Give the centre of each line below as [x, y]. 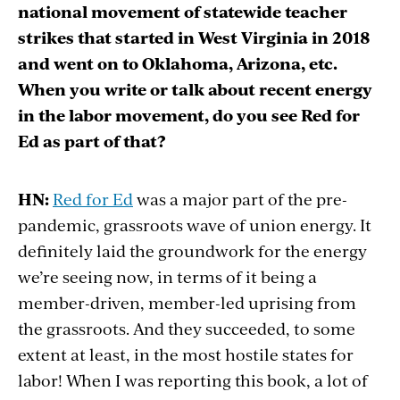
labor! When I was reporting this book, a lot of [193, 380]
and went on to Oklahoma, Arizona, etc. [178, 63]
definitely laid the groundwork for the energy [192, 251]
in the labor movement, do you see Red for [189, 115]
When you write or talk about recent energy [195, 89]
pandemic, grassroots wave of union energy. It [195, 225]
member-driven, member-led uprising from [187, 303]
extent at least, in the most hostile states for [186, 354]
